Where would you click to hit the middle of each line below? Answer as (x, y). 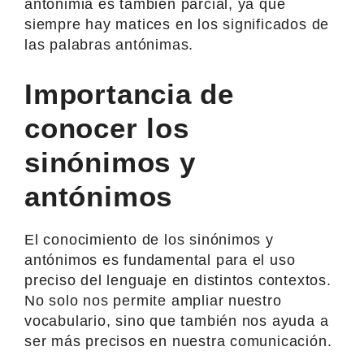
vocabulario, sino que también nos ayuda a (177, 321)
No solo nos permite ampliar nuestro (153, 300)
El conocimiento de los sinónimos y (149, 239)
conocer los (107, 128)
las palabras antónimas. (109, 44)
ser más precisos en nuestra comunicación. (178, 341)
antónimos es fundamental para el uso (160, 260)
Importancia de (130, 93)
